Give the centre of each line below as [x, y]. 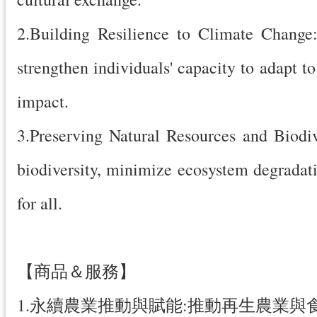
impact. [43, 102]
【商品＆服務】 [76, 271]
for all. [40, 203]
